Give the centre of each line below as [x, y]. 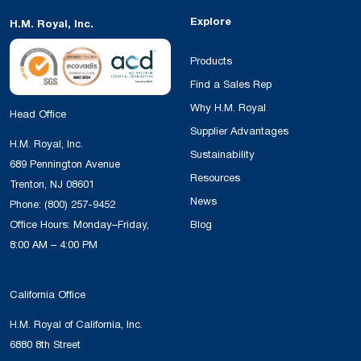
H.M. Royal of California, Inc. [76, 325]
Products [211, 62]
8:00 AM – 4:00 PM [54, 245]
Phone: [27, 205]
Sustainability [222, 155]
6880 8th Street [45, 345]
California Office [48, 295]
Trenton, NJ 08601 [52, 185]
